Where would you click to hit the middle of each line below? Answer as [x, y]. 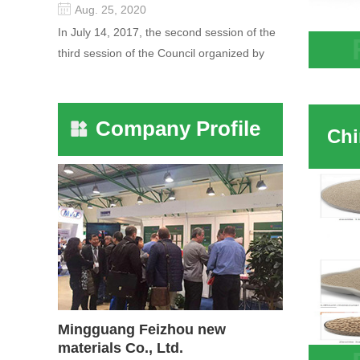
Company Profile [178, 129]
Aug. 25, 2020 [110, 10]
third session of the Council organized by [161, 53]
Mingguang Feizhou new [142, 330]
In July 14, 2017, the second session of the [167, 33]
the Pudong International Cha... [137, 74]
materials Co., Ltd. [121, 348]
